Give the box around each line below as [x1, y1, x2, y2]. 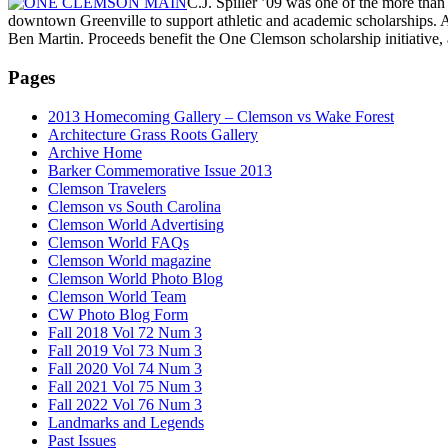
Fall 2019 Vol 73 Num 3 [48, 341, 202, 359]
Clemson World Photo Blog [48, 269, 223, 287]
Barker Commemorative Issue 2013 [48, 161, 272, 179]
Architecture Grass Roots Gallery [48, 125, 258, 143]
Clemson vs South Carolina [48, 197, 221, 215]
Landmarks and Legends [48, 413, 204, 431]
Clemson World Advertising [48, 215, 224, 233]
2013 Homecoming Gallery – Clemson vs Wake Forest [48, 107, 394, 125]
